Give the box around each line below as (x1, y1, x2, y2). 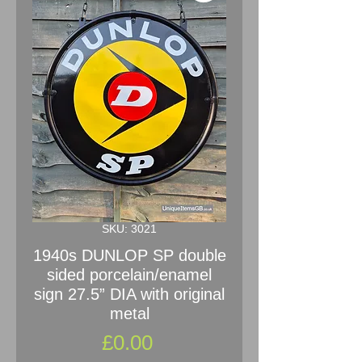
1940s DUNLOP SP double (32, 246, 226, 264)
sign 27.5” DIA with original (34, 284, 225, 303)
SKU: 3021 (102, 221, 157, 235)
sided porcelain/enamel (47, 265, 212, 284)
